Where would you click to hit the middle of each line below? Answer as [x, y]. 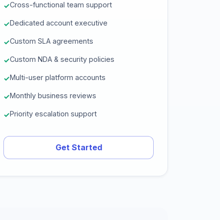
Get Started [79, 147]
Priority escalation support [53, 114]
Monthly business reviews [53, 96]
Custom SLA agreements [52, 41]
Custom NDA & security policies [62, 59]
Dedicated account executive [59, 23]
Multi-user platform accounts [58, 77]
